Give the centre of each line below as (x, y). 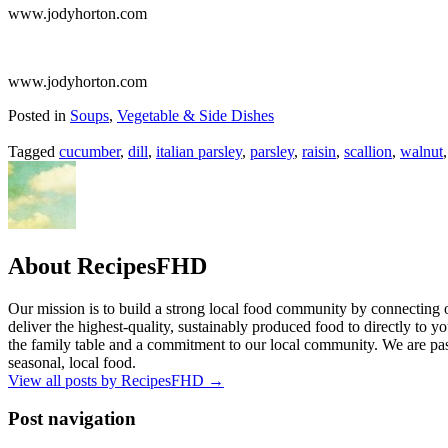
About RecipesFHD (107, 265)
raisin (319, 151)
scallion (368, 151)
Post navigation (72, 419)
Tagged (31, 151)
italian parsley (199, 151)
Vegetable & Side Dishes (195, 115)
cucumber (89, 151)
